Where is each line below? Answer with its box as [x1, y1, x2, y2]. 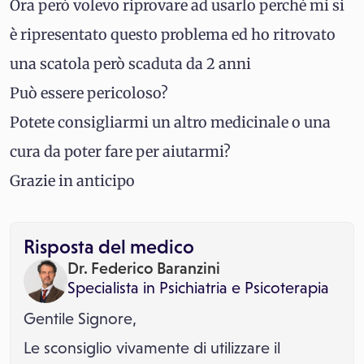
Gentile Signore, [24, 310, 136, 327]
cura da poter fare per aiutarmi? [10, 142, 231, 161]
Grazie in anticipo [10, 171, 135, 190]
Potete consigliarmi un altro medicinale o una [10, 113, 331, 132]
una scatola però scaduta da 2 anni [10, 54, 251, 73]
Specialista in [67, 279, 155, 297]
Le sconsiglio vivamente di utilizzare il [24, 339, 280, 357]
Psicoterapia [245, 279, 329, 297]
